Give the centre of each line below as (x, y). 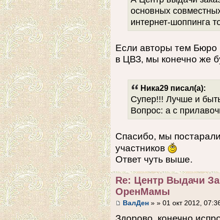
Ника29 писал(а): (173, 88)
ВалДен (136, 203)
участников (141, 148)
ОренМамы (143, 191)
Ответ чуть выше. (154, 159)
